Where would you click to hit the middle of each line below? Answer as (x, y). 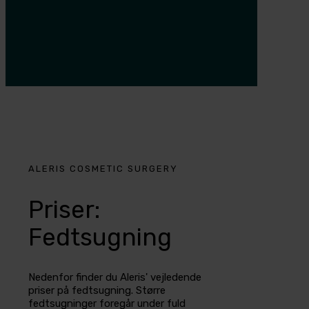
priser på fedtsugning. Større (97, 291)
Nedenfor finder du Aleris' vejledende (115, 278)
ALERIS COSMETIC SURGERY (103, 168)
